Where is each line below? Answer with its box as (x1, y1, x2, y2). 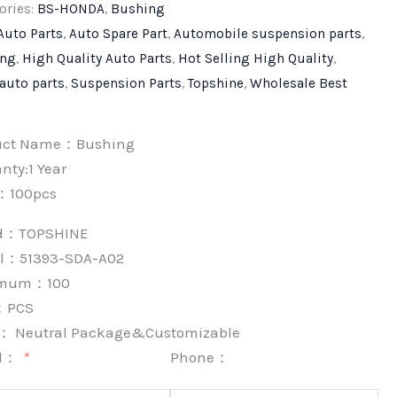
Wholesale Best (250, 74, 348, 91)
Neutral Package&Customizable (12, 323, 241, 341)
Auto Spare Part (69, 25, 168, 42)
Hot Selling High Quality (178, 50, 334, 66)
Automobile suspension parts (174, 25, 362, 42)
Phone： (170, 347, 230, 366)
